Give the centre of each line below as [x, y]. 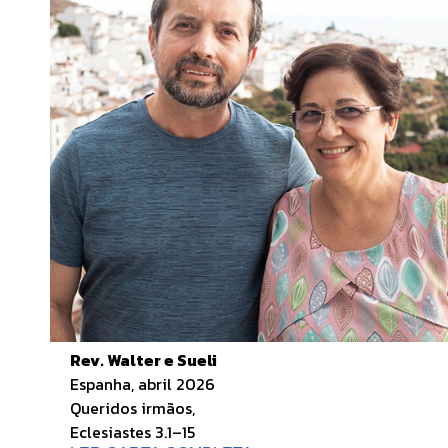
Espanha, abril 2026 [142, 383]
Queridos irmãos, [132, 407]
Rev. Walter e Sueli [143, 359]
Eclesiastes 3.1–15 [132, 431]
